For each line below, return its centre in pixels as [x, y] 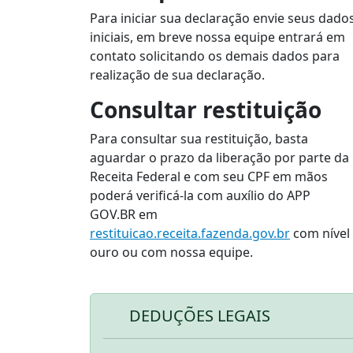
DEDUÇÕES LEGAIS [200, 316]
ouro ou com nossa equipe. [171, 252]
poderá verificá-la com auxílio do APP [200, 195]
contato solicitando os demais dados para [215, 56]
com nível [320, 233]
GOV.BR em [124, 214]
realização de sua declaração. [177, 75]
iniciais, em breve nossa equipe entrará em [217, 37]
